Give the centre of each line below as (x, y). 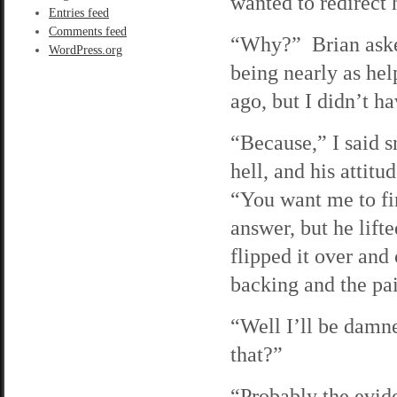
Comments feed (88, 31)
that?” (257, 354)
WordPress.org (86, 50)
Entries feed (79, 13)
